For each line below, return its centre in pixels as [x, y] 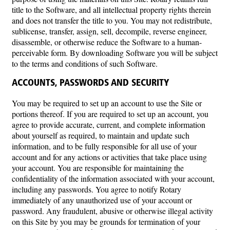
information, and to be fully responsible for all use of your [104, 146]
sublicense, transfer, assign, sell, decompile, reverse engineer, [109, 31]
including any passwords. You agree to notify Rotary [97, 189]
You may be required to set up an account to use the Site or [107, 103]
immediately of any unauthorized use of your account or [102, 200]
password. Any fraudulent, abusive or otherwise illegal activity [112, 211]
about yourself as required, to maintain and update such [101, 136]
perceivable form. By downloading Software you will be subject [115, 52]
